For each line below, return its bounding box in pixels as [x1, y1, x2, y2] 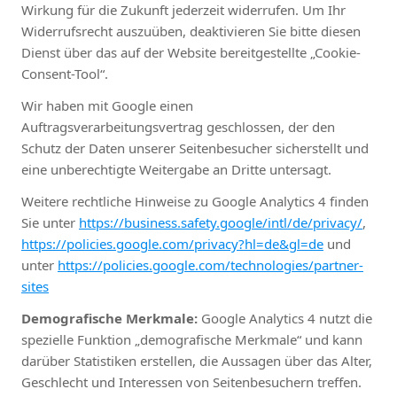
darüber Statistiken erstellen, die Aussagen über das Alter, [21, 351, 372, 370]
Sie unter [21, 213, 79, 231]
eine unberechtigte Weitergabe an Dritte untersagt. [21, 160, 331, 178]
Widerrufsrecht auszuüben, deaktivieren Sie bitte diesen [21, 21, 361, 40]
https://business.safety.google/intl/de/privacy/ [79, 213, 362, 231]
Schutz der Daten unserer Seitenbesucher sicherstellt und [21, 138, 369, 157]
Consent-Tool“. [21, 64, 108, 82]
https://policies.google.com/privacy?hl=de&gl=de [21, 234, 323, 253]
